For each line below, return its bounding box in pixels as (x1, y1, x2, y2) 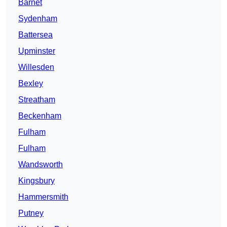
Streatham (18, 95, 55, 104)
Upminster (18, 47, 55, 56)
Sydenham (18, 14, 57, 23)
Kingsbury (18, 176, 55, 185)
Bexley (18, 79, 43, 88)
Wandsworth (18, 160, 63, 169)
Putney (18, 209, 44, 218)
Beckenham (18, 111, 61, 121)
